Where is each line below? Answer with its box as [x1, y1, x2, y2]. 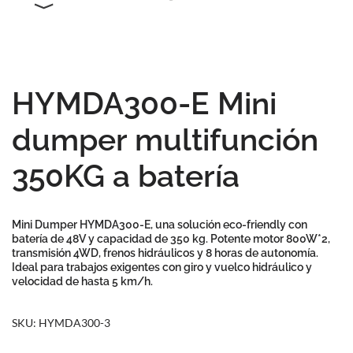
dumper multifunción [12, 121, 318, 158]
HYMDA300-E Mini [12, 85, 277, 121]
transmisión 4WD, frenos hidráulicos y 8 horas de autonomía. [12, 247, 318, 259]
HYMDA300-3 [39, 316, 110, 329]
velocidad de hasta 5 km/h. [12, 275, 153, 288]
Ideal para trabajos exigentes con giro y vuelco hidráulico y [12, 261, 312, 273]
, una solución [150, 218, 223, 231]
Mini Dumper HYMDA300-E [12, 218, 150, 231]
